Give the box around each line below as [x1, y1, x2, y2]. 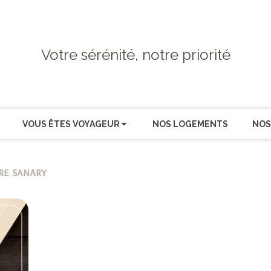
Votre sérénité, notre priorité [41, 45, 230, 64]
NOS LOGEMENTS [152, 119, 228, 129]
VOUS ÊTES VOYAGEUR [22, 119, 120, 129]
